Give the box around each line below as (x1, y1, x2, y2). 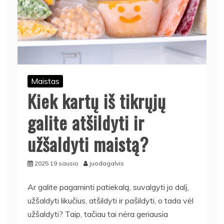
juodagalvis (89, 159, 124, 167)
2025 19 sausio (34, 159, 78, 167)
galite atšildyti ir (27, 108, 144, 135)
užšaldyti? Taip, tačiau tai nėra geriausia (27, 208, 168, 219)
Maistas (31, 75, 59, 86)
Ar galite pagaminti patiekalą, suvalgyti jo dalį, (27, 181, 189, 192)
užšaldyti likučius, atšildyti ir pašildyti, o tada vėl (27, 195, 193, 205)
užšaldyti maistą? (27, 130, 148, 157)
